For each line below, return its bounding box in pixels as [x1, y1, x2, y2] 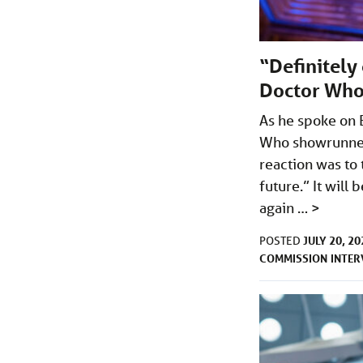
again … [259, 198, 311, 216]
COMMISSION [259, 250, 327, 266]
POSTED [259, 233, 303, 248]
